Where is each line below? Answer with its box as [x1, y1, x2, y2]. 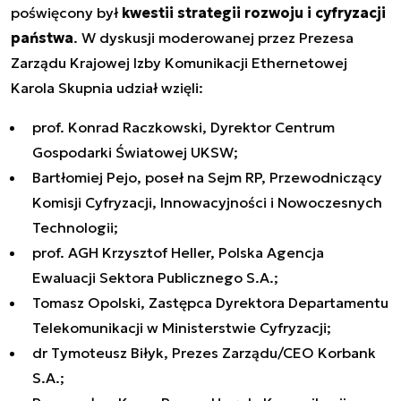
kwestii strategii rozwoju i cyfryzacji [122, 4, 386, 22]
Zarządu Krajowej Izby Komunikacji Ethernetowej [11, 54, 347, 73]
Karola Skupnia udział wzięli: [11, 79, 203, 98]
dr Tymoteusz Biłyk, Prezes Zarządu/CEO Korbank [32, 344, 376, 363]
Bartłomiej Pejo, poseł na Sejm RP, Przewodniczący [32, 168, 382, 187]
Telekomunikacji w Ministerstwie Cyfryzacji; [32, 319, 331, 337]
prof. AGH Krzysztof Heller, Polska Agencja [32, 243, 324, 262]
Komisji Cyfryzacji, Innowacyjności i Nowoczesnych [32, 193, 382, 212]
